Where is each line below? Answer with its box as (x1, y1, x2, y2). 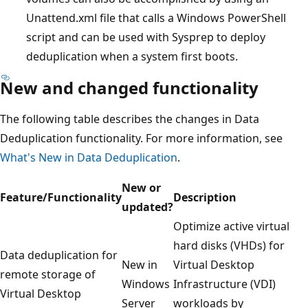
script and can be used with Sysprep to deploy (26, 29, 265, 45)
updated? (122, 199, 173, 214)
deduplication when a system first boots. (26, 48, 238, 64)
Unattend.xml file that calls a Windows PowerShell (26, 10, 286, 25)
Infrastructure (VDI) (173, 276, 276, 291)
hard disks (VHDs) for (173, 237, 285, 253)
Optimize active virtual (173, 218, 289, 234)
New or (122, 179, 161, 195)
